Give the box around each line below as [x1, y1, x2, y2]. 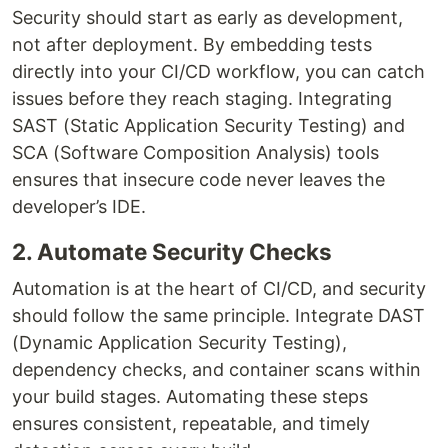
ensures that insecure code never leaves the [12, 168, 385, 190]
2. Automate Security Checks [12, 237, 332, 265]
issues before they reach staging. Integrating [12, 87, 392, 109]
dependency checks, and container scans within [12, 358, 421, 380]
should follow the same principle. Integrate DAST [12, 304, 425, 326]
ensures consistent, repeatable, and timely [12, 412, 370, 434]
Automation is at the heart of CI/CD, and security [12, 277, 426, 299]
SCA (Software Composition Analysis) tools [12, 141, 379, 163]
